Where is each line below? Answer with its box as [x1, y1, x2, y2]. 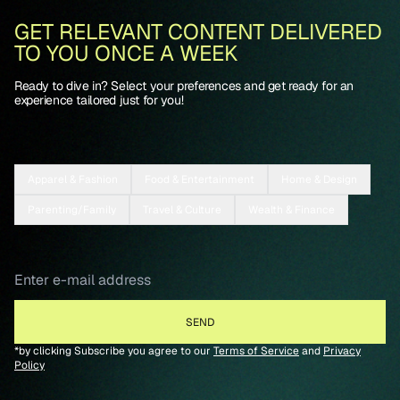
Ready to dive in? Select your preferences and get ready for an [14, 78, 354, 95]
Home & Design [281, 172, 357, 187]
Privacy [323, 344, 361, 359]
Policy [14, 358, 45, 373]
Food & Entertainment [145, 172, 254, 187]
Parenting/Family [28, 203, 116, 218]
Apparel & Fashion [28, 172, 118, 187]
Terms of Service [213, 344, 299, 359]
